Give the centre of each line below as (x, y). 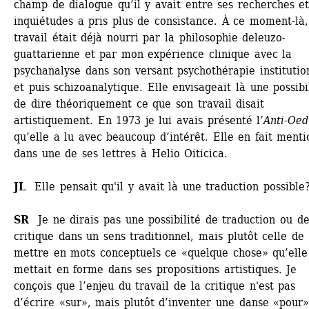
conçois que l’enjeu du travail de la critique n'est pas (155, 286)
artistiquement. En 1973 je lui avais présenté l (137, 120)
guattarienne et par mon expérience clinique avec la (153, 54)
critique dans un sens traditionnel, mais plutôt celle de (159, 236)
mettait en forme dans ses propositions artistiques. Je (156, 269)
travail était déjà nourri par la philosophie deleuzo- (150, 38)
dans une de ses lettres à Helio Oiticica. (121, 153)
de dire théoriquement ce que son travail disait (139, 104)
